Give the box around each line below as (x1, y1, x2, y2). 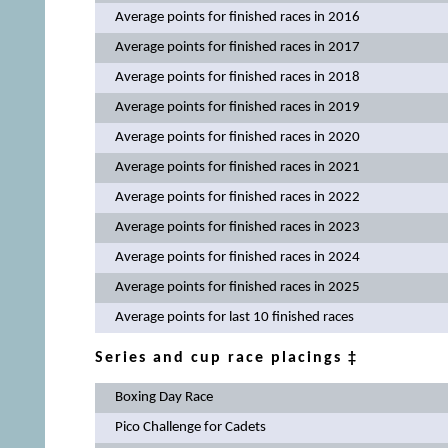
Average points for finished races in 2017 (114, 39, 360, 55)
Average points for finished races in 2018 (114, 69, 360, 85)
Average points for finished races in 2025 (114, 279, 360, 295)
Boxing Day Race (114, 390, 213, 406)
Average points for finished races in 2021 (114, 159, 360, 175)
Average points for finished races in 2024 (114, 249, 360, 265)
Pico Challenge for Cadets (114, 420, 266, 436)
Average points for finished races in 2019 (114, 99, 360, 115)
